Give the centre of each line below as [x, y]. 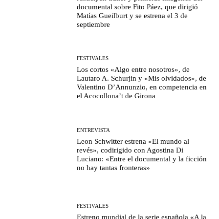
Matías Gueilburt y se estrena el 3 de [132, 16]
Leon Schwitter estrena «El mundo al [133, 141]
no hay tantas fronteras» [114, 167]
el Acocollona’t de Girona [116, 96]
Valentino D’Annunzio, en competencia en [142, 87]
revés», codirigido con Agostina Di [130, 150]
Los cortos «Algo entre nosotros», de [133, 70]
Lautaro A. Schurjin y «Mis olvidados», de [142, 78]
